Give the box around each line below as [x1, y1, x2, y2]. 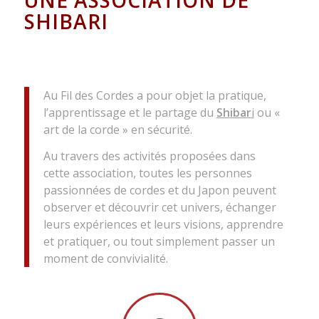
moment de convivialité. [43, 251, 168, 267]
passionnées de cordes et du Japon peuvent [43, 182, 276, 199]
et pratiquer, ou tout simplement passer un [43, 234, 275, 250]
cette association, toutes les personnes [43, 165, 252, 182]
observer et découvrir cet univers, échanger [43, 199, 276, 216]
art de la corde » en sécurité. [43, 121, 192, 137]
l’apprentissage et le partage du [43, 104, 216, 120]
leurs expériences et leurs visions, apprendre [43, 216, 283, 233]
